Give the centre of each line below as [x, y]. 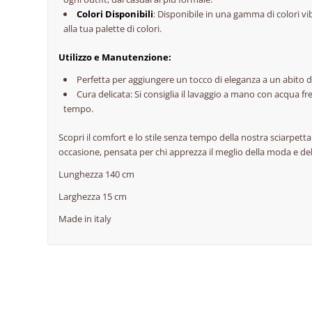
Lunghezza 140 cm [97, 174]
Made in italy [85, 219]
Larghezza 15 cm [93, 197]
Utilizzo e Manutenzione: [115, 57]
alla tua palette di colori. [113, 29]
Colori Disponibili [115, 14]
